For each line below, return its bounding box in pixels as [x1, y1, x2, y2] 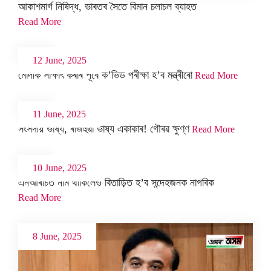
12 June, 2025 [33, 55, 87, 66]
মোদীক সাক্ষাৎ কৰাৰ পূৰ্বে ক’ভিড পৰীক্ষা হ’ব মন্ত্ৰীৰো [18, 69, 192, 82]
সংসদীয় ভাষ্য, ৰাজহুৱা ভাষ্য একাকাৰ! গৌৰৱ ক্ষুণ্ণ [18, 123, 189, 135]
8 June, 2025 [33, 231, 82, 242]
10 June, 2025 [33, 163, 87, 174]
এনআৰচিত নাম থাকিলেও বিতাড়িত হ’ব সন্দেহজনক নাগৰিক [18, 177, 214, 189]
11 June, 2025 [33, 109, 86, 120]
